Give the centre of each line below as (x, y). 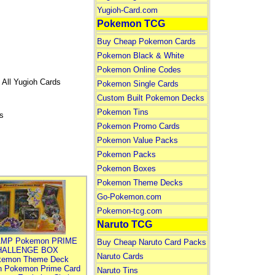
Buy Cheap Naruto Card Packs (151, 242)
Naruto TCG (124, 224)
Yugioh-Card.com (127, 10)
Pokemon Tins (122, 112)
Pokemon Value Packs (137, 140)
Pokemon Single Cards (137, 84)
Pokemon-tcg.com (129, 211)
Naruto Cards (120, 256)
